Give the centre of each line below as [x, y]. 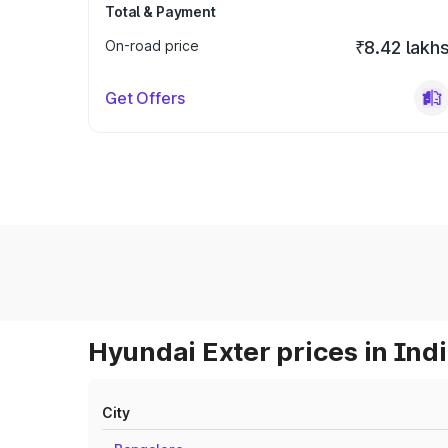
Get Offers [145, 98]
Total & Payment [160, 11]
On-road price [152, 45]
